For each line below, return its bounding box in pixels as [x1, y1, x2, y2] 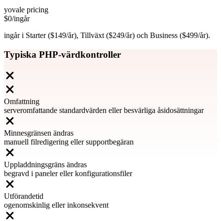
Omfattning [4, 97, 39, 106]
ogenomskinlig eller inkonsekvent [4, 200, 109, 209]
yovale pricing [4, 5, 48, 14]
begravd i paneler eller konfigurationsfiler [4, 169, 132, 178]
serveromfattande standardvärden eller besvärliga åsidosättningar [4, 106, 204, 114]
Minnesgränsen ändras [4, 128, 74, 137]
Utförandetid [4, 191, 43, 200]
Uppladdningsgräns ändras [4, 160, 87, 169]
